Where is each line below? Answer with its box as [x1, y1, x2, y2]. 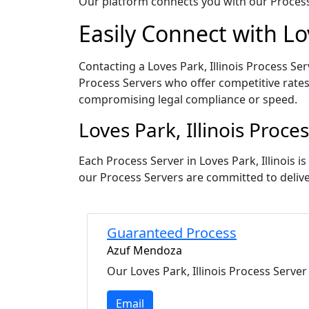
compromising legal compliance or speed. [79, 92, 297, 107]
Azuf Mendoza [107, 243, 182, 258]
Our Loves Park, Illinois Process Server [107, 263, 307, 279]
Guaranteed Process [107, 223, 237, 242]
